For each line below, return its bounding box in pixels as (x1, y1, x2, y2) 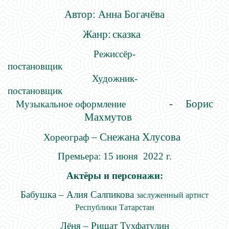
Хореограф (43, 131, 89, 143)
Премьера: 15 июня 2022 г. (57, 151, 172, 162)
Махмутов (84, 110, 145, 123)
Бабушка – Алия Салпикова (20, 189, 136, 200)
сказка (112, 28, 143, 41)
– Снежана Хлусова (89, 130, 186, 143)
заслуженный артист (136, 190, 209, 199)
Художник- (91, 73, 138, 84)
